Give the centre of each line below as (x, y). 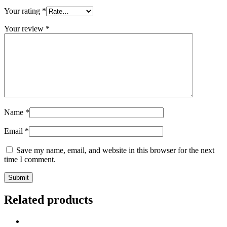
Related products (48, 200)
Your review (25, 29)
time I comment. (30, 160)
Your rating (23, 11)
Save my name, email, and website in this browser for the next (115, 150)
